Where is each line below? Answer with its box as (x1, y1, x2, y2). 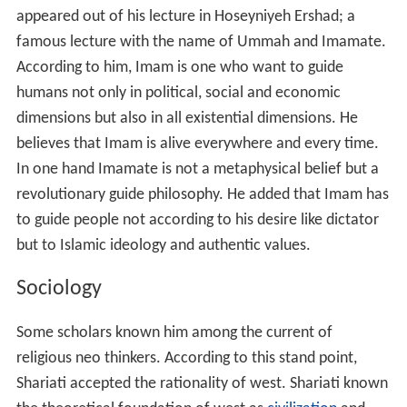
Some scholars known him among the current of (15, 324, 333, 342)
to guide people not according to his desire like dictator (15, 211, 379, 229)
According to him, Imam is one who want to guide (15, 58, 343, 76)
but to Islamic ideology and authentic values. (15, 236, 311, 254)
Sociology (15, 278, 102, 301)
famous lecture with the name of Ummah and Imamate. (15, 33, 386, 51)
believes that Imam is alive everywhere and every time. (15, 134, 379, 153)
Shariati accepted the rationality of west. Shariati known (15, 375, 388, 393)
